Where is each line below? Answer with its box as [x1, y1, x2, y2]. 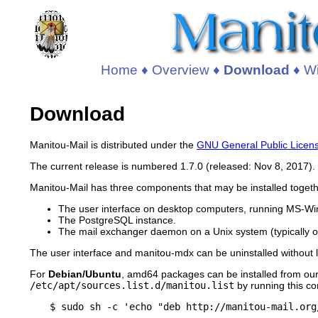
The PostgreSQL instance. [58, 214, 176, 226]
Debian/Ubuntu [48, 268, 121, 280]
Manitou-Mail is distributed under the [30, 138, 197, 150]
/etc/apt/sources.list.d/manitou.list [30, 279, 234, 291]
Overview [151, 62, 209, 77]
